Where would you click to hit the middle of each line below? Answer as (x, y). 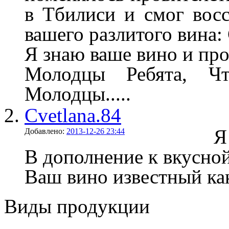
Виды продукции (77, 206)
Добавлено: (45, 131)
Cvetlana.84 (73, 115)
